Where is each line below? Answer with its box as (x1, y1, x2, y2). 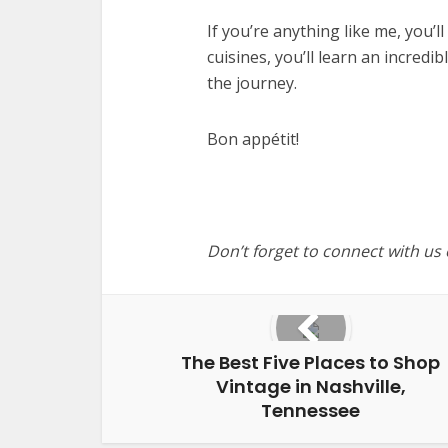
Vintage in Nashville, (215, 374, 406, 399)
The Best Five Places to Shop (181, 350, 440, 375)
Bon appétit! (207, 128, 299, 150)
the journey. (207, 72, 297, 94)
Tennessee (261, 398, 360, 423)
